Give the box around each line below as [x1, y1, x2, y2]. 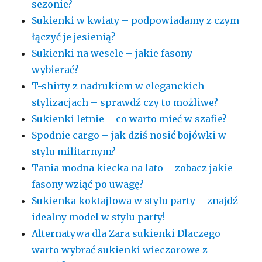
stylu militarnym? [32, 146, 116, 158]
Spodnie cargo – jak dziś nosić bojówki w [32, 129, 227, 142]
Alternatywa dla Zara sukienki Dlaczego [32, 227, 221, 240]
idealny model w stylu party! [32, 211, 166, 223]
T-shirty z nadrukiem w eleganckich [32, 80, 205, 92]
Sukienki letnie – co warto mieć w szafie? [32, 113, 227, 125]
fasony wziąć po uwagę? [32, 178, 144, 191]
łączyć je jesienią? [32, 31, 116, 43]
